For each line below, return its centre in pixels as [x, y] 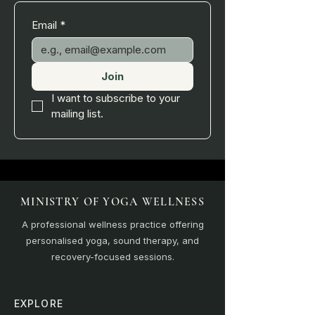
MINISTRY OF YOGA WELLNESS [112, 201]
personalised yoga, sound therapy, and [112, 240]
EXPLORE [39, 303]
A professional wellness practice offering [112, 224]
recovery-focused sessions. [112, 256]
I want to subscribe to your [116, 98]
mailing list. [77, 113]
